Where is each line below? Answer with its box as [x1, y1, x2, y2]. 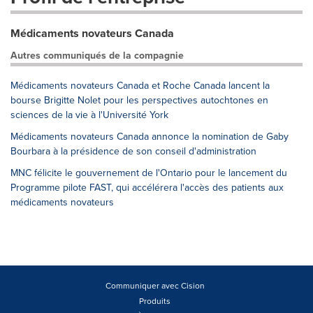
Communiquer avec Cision [105, 279, 205, 292]
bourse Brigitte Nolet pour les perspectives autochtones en [10, 93, 268, 108]
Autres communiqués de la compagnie [10, 48, 184, 63]
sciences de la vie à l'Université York [10, 108, 168, 122]
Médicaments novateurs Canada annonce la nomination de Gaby [10, 129, 289, 144]
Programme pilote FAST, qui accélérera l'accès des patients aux [10, 180, 284, 195]
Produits [139, 295, 170, 307]
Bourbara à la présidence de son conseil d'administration [10, 144, 256, 159]
